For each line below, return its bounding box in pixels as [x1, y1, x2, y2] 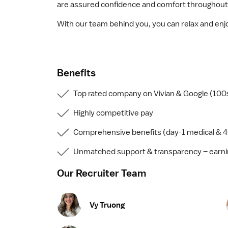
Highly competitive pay [73, 108, 153, 119]
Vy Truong [90, 199, 125, 210]
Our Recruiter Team [57, 166, 146, 179]
